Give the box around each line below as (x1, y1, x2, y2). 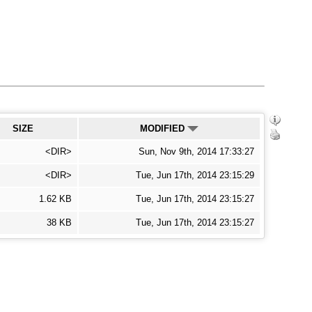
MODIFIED (139, 123, 187, 134)
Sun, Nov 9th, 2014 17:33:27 (138, 146, 254, 157)
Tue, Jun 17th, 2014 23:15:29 (135, 170, 254, 180)
